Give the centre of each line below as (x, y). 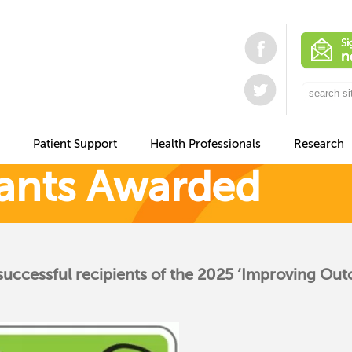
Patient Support (75, 144)
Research (319, 144)
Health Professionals (205, 144)
